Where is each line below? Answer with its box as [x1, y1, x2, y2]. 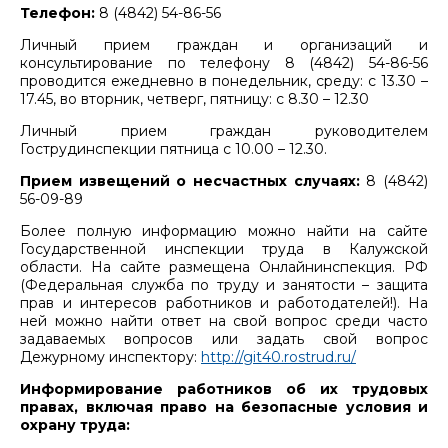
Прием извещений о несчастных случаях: [20, 171, 360, 190]
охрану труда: [20, 415, 130, 434]
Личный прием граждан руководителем [20, 121, 428, 140]
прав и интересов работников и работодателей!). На [20, 293, 428, 312]
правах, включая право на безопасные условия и [20, 397, 428, 416]
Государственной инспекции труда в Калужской [20, 239, 428, 258]
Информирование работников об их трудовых [20, 379, 428, 398]
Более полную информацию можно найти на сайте [20, 221, 428, 240]
